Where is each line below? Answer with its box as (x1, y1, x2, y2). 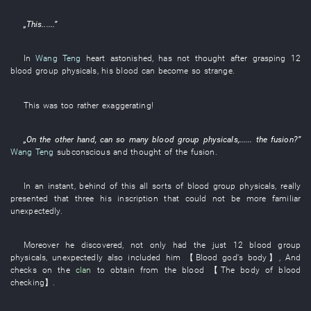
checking (10, 277, 44, 288)
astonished (110, 53, 152, 64)
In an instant (23, 180, 74, 191)
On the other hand (26, 133, 95, 144)
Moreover (23, 239, 59, 251)
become (158, 65, 189, 76)
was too (40, 99, 77, 110)
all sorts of (140, 180, 183, 191)
